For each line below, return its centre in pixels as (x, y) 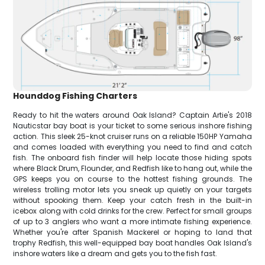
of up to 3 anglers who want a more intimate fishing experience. (132, 222)
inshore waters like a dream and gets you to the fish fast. (115, 254)
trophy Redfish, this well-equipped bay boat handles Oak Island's (132, 243)
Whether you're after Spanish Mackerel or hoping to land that (132, 232)
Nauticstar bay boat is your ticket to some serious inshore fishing (132, 126)
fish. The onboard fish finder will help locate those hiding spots (132, 158)
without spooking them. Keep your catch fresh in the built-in (132, 201)
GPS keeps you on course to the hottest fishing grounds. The (132, 179)
